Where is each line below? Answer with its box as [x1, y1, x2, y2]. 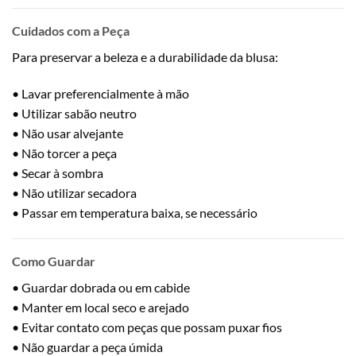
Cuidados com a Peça [12, 22, 130, 38]
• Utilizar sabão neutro [12, 105, 137, 121]
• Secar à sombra [12, 164, 103, 180]
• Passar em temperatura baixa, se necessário [12, 204, 257, 220]
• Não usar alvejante [12, 125, 123, 141]
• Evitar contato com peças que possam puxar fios [12, 319, 282, 335]
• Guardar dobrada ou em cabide [12, 280, 190, 296]
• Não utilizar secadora [12, 184, 137, 200]
